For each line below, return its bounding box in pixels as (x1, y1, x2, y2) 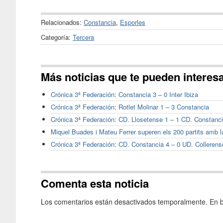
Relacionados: (41, 17, 84, 27)
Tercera (73, 32, 94, 42)
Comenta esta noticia (41, 175, 149, 191)
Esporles (120, 17, 145, 27)
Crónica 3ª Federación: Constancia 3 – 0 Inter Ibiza (51, 90, 198, 100)
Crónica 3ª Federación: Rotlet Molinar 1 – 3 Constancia (51, 102, 209, 112)
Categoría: (41, 32, 73, 42)
